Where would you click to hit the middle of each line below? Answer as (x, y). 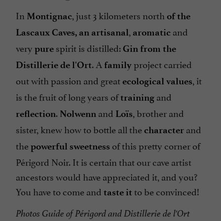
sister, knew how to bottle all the (80, 129)
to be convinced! (166, 191)
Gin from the (149, 49)
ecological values (157, 81)
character (164, 130)
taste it (118, 192)
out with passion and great (69, 80)
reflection (36, 114)
